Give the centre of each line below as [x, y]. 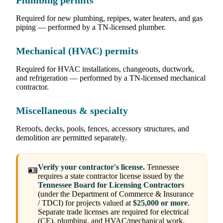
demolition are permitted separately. [71, 138]
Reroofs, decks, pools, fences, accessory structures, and [103, 129]
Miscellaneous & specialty [72, 111]
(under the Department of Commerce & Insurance [116, 194]
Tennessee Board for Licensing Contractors [111, 185]
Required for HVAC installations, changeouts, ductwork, [105, 69]
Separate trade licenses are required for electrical [113, 212]
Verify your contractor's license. [91, 167]
